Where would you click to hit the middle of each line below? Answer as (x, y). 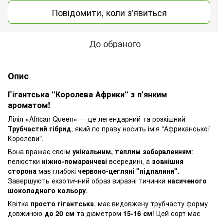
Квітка (19, 203)
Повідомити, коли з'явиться (109, 12)
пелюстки (25, 161)
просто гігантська (62, 203)
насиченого (187, 180)
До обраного (115, 43)
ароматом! (29, 105)
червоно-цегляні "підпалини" (128, 171)
